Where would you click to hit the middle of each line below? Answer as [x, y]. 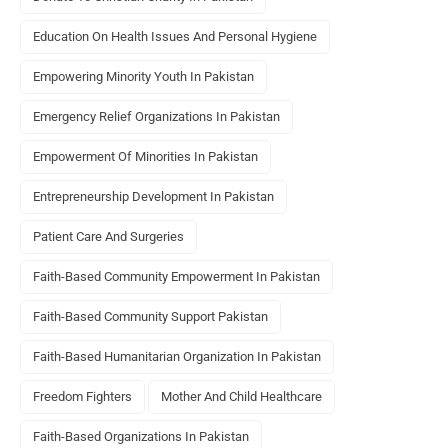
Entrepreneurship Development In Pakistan [153, 197]
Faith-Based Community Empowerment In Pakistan [176, 277]
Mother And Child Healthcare [241, 397]
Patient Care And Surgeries [108, 237]
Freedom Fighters [82, 397]
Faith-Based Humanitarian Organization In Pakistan [177, 357]
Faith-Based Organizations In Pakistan [141, 437]
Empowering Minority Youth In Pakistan [143, 77]
